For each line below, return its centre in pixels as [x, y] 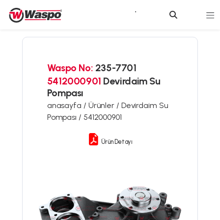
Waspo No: [71, 68]
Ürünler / [105, 105]
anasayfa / [68, 105]
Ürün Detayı [116, 142]
